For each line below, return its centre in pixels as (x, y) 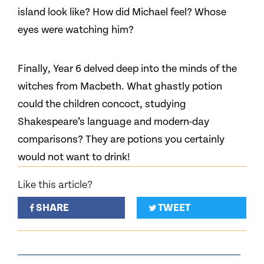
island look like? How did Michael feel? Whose (122, 12)
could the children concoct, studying (102, 104)
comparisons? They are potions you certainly (121, 139)
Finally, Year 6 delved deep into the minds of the (127, 69)
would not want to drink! (74, 157)
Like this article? (55, 185)
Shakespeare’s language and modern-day (113, 122)
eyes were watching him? (76, 30)
